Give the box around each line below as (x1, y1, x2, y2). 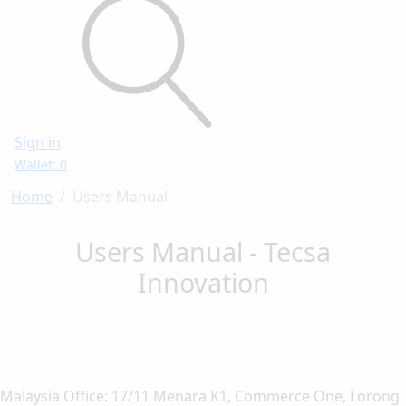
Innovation (137, 264, 269, 300)
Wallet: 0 (14, 155, 67, 173)
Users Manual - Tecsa (75, 233, 331, 269)
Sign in (14, 131, 61, 152)
